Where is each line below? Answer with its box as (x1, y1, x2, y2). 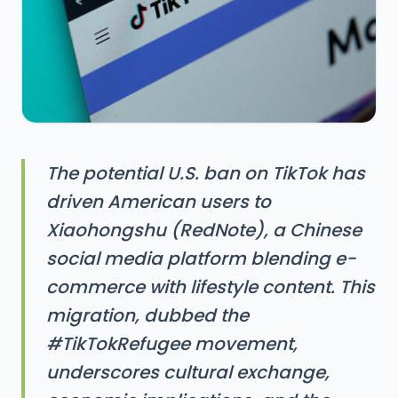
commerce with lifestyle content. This (46, 275, 375, 299)
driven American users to (46, 189, 271, 214)
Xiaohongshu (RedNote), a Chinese (46, 218, 362, 243)
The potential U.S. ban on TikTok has (46, 161, 365, 186)
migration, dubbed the (46, 303, 249, 328)
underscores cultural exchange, (46, 360, 330, 385)
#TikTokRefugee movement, (46, 331, 298, 356)
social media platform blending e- (46, 246, 356, 271)
